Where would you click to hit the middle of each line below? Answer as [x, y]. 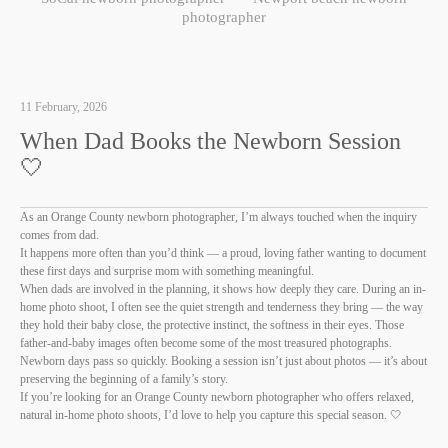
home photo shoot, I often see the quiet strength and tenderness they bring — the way [221, 307]
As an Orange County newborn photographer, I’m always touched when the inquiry [218, 217]
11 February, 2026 [63, 107]
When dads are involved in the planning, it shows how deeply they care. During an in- [223, 289]
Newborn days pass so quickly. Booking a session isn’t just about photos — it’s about [223, 361]
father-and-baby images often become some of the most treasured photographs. [206, 343]
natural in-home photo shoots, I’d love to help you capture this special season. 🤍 [211, 415]
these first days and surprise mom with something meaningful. [167, 271]
